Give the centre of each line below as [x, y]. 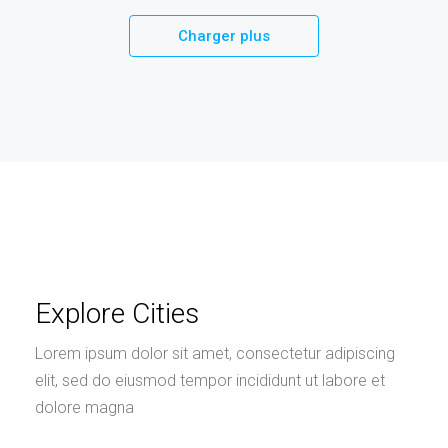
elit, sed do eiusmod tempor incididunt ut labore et [210, 380]
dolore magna [84, 407]
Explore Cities [117, 313]
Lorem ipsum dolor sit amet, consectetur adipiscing [215, 353]
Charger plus [224, 36]
